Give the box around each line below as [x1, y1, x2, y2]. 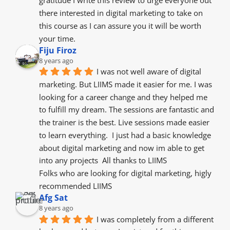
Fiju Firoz [39, 44, 76, 56]
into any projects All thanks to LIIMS [39, 155, 167, 166]
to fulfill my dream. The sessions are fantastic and [39, 104, 214, 115]
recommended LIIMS [39, 180, 112, 191]
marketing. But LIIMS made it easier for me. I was [39, 79, 212, 90]
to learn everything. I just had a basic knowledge [39, 129, 211, 140]
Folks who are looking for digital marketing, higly [39, 168, 212, 179]
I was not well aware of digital [97, 66, 201, 77]
